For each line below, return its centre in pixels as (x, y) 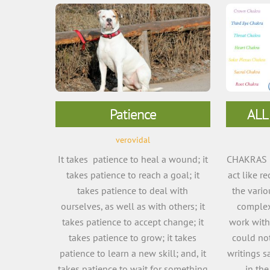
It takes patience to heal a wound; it (133, 159)
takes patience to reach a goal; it (133, 174)
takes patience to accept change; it (133, 221)
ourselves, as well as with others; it (133, 206)
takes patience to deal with (133, 190)
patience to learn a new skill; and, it (133, 253)
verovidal (133, 140)
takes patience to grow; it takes (133, 237)
